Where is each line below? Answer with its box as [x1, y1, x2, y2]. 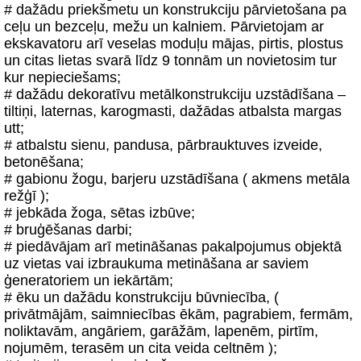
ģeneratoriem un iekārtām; [4, 272, 173, 288]
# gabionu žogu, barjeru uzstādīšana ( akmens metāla [4, 171, 350, 187]
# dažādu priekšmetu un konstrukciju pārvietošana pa [4, 2, 346, 18]
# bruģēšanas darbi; [4, 222, 132, 238]
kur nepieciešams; [4, 69, 121, 85]
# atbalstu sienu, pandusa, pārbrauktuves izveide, [4, 137, 322, 153]
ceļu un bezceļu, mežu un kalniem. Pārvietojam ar [4, 19, 324, 35]
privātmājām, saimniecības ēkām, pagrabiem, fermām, [4, 306, 353, 322]
